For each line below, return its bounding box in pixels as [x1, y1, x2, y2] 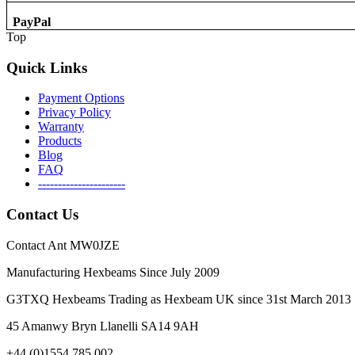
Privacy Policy [38, 105, 111, 120]
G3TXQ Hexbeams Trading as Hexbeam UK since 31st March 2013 [6, 292, 351, 306]
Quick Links [6, 59, 87, 76]
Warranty [38, 120, 84, 134]
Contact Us [6, 205, 78, 223]
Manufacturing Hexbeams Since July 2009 [6, 265, 219, 279]
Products [38, 134, 82, 148]
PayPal [13, 14, 52, 29]
